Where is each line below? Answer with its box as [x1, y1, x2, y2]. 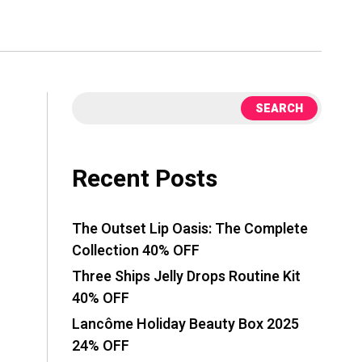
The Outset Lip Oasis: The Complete [72, 218, 308, 240]
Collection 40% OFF [72, 240, 200, 262]
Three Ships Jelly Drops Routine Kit [72, 266, 301, 288]
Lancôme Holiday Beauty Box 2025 [72, 314, 299, 335]
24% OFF [72, 335, 129, 357]
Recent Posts [72, 162, 217, 197]
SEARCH [255, 99, 303, 117]
